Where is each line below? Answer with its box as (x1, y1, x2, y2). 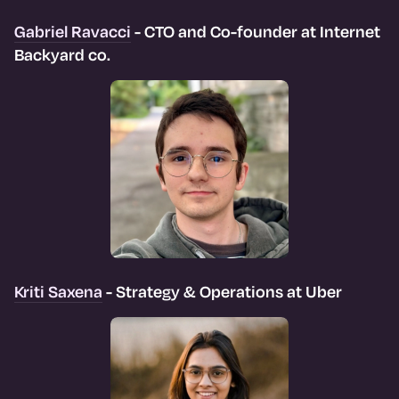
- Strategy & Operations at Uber (102, 281, 342, 302)
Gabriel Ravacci (14, 20, 131, 42)
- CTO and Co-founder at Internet (131, 20, 380, 42)
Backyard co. (14, 44, 110, 65)
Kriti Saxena (14, 281, 102, 302)
